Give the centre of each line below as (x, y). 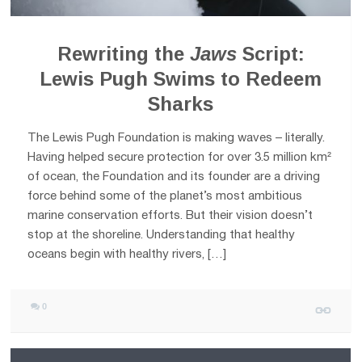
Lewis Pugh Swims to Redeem (181, 78)
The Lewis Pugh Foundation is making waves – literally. (177, 138)
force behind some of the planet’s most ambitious (165, 196)
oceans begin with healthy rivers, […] (127, 254)
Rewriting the (123, 53)
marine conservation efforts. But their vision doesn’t (170, 215)
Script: (270, 53)
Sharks (181, 103)
